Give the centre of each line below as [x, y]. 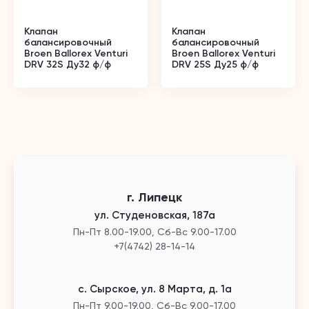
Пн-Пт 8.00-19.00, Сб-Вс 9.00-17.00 [154, 232]
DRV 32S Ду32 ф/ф [68, 64]
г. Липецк [154, 197]
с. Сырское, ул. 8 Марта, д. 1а [154, 289]
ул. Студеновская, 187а [154, 215]
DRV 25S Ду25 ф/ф [215, 64]
